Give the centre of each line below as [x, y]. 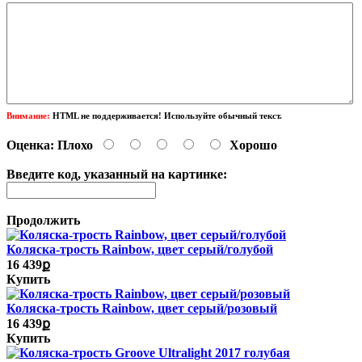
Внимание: [28, 115]
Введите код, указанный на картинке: [117, 174]
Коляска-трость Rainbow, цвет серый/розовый [142, 308]
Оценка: [30, 145]
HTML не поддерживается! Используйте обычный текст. [166, 115]
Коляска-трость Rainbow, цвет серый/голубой [140, 249]
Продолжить [43, 220]
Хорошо [253, 145]
